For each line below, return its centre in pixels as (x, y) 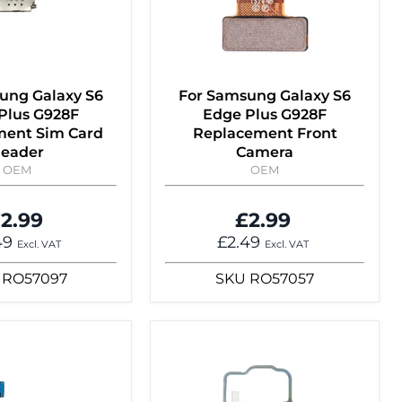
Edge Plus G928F (265, 115)
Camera (265, 153)
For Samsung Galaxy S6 (265, 96)
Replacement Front (265, 134)
